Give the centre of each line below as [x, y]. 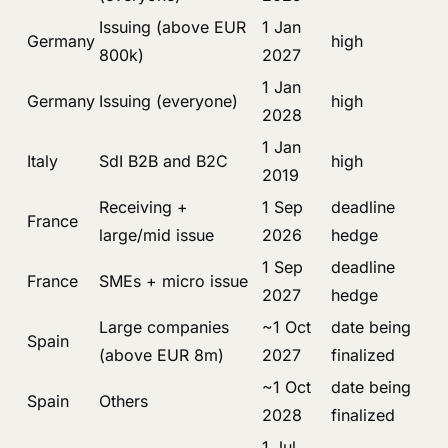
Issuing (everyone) [168, 101]
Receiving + [143, 207]
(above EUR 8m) [161, 355]
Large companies [164, 327]
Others [123, 401]
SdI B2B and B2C [163, 161]
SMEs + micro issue [173, 281]
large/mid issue [156, 235]
